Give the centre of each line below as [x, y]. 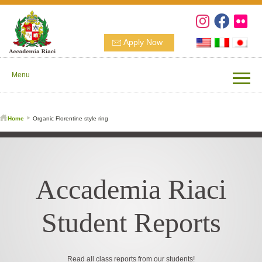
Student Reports [131, 223]
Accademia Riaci [131, 189]
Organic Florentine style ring [70, 118]
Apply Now [143, 42]
